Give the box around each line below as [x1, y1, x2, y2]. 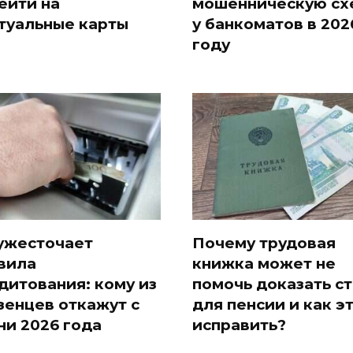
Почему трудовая [192, 233, 336, 252]
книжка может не [192, 254, 336, 273]
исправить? [192, 315, 286, 334]
